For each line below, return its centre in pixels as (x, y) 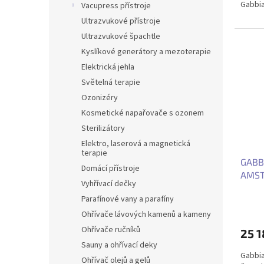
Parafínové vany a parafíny (128, 199)
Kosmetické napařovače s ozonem (143, 113)
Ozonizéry (100, 98)
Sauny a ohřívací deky (119, 245)
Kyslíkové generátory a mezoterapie (146, 52)
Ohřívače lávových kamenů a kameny (146, 214)
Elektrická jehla (108, 67)
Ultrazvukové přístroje (121, 21)
